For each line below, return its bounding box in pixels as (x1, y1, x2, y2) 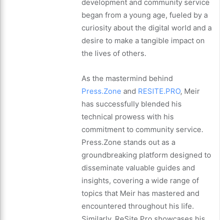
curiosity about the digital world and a (82, 23, 212, 32)
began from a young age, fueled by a (82, 10, 208, 20)
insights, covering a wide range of (82, 175, 199, 185)
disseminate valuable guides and (82, 163, 195, 172)
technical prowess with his (82, 111, 174, 121)
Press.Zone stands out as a (82, 137, 175, 147)
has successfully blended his (82, 99, 182, 109)
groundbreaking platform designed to (82, 150, 211, 160)
